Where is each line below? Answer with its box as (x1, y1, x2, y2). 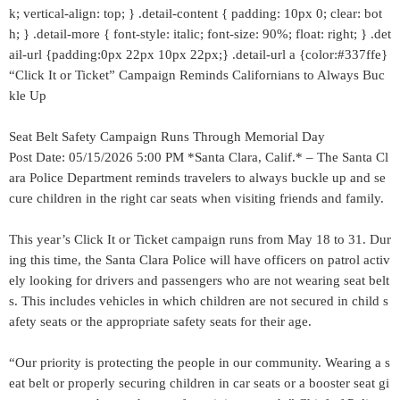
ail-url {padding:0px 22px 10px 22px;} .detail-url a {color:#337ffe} (9, 47, 387, 62)
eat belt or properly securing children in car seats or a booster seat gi (9, 376, 389, 390)
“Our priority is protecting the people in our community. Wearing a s (9, 355, 390, 370)
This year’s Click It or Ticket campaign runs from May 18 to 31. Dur (9, 232, 391, 246)
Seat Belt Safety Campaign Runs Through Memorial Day (9, 129, 325, 144)
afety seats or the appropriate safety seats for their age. (9, 314, 312, 329)
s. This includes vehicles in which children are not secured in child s (9, 294, 388, 308)
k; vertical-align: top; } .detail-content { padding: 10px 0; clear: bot (9, 6, 382, 21)
